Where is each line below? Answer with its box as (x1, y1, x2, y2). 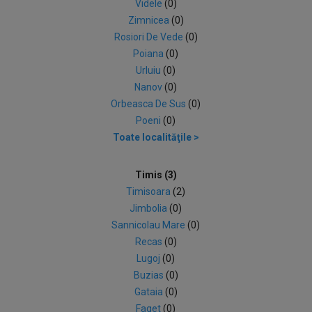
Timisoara (126, 186, 173, 197)
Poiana (133, 48, 166, 59)
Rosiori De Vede (114, 31, 185, 42)
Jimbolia (130, 203, 170, 214)
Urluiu (136, 65, 164, 76)
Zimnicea (127, 15, 171, 26)
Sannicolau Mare (111, 219, 188, 231)
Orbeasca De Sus (111, 98, 189, 109)
